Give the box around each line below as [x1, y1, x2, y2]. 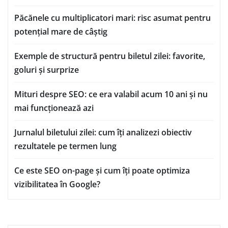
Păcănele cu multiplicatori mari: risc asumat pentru [14, 12, 211, 24]
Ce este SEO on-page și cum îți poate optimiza [14, 165, 190, 177]
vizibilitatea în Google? [14, 179, 100, 190]
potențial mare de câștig [14, 26, 107, 38]
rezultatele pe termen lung [14, 140, 117, 152]
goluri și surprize [14, 64, 79, 76]
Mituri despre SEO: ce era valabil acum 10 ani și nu [14, 89, 208, 100]
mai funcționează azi [14, 102, 94, 114]
